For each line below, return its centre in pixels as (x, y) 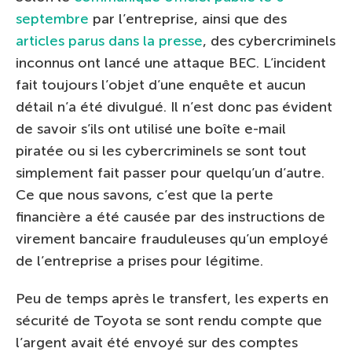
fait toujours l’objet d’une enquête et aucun (161, 84)
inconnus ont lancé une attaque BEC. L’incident (171, 62)
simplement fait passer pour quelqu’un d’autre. (170, 172)
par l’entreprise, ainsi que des (188, 18)
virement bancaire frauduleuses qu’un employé (172, 238)
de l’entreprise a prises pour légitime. (139, 260)
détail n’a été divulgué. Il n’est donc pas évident (174, 106)
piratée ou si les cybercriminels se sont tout (161, 150)
